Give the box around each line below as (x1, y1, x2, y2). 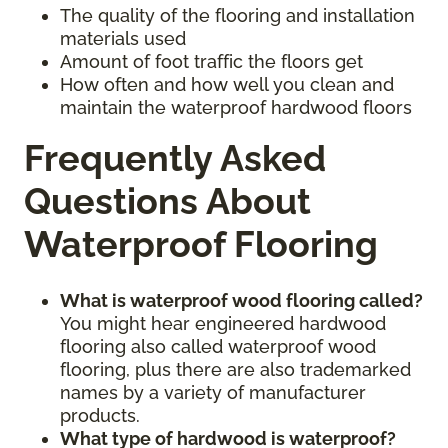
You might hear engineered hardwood (60, 313, 386, 335)
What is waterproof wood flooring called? (60, 290, 423, 312)
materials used (60, 28, 186, 50)
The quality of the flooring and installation (60, 5, 415, 27)
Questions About (24, 180, 311, 223)
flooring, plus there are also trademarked (60, 359, 411, 381)
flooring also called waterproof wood (60, 336, 376, 358)
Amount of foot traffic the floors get (60, 51, 363, 73)
